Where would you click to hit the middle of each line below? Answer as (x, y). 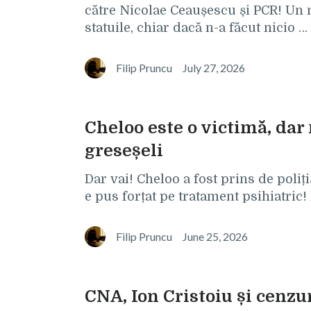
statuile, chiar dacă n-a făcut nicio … (196, 28)
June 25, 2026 (215, 236)
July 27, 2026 (214, 68)
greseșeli (124, 151)
